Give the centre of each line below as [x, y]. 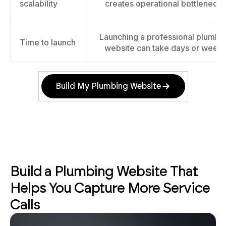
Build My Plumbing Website [108, 86]
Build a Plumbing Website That [104, 171]
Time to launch [48, 42]
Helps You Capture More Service [110, 188]
